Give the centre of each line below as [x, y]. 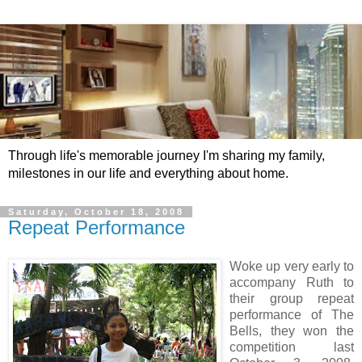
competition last [292, 347]
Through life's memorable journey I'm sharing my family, [166, 156]
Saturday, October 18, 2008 [96, 212]
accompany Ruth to [292, 282]
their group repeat [292, 298]
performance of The [292, 314]
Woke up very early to [292, 266]
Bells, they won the [292, 330]
